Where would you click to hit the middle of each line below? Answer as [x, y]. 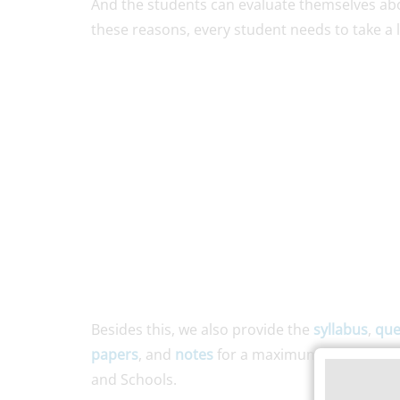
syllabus [341, 329]
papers [115, 354]
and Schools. [134, 379]
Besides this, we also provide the [202, 329]
